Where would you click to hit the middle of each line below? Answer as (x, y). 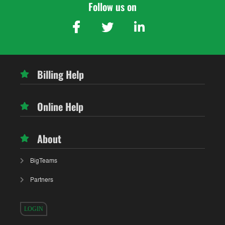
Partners (42, 179)
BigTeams (44, 160)
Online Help (60, 106)
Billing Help (61, 74)
